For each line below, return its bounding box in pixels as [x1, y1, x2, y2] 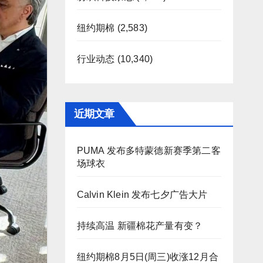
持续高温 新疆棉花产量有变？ [76, 221, 203, 231]
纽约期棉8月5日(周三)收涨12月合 [76, 252, 219, 262]
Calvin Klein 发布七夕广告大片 [76, 190, 208, 200]
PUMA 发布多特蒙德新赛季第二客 [76, 146, 221, 156]
